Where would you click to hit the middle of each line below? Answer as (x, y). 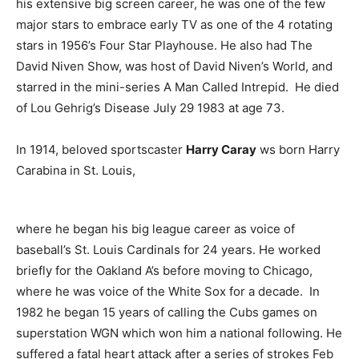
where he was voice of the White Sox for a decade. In (168, 291)
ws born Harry (298, 149)
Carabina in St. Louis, (77, 170)
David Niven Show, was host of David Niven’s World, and (174, 66)
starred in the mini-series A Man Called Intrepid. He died (177, 87)
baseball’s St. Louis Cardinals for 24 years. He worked (168, 250)
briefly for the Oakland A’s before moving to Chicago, (164, 270)
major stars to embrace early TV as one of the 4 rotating (174, 24)
